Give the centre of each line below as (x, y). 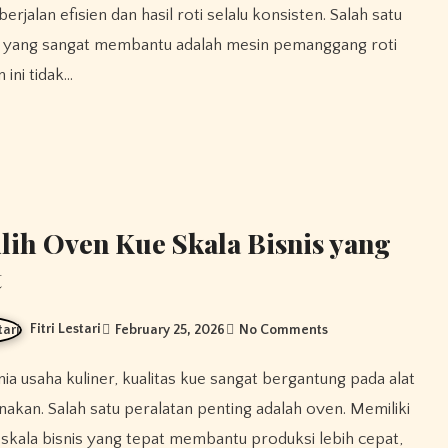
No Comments (284, 329)
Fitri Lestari (66, 328)
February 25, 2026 (170, 329)
